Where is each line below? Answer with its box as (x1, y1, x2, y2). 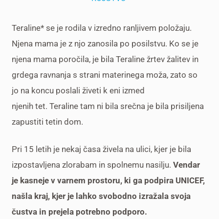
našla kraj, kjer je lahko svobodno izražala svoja (12, 191, 191, 201)
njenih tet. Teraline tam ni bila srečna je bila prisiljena (12, 101, 204, 111)
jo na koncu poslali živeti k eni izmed (12, 85, 145, 95)
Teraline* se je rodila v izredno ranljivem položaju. (12, 22, 192, 33)
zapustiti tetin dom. (12, 116, 85, 127)
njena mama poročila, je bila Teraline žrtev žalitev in (12, 54, 198, 64)
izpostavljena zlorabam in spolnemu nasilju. (12, 159, 173, 170)
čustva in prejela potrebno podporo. (12, 206, 147, 217)
